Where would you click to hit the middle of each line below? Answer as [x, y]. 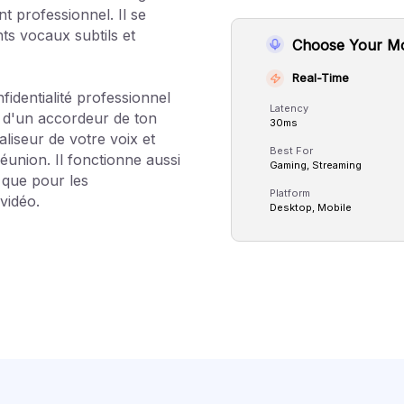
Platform [289, 193]
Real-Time [320, 78]
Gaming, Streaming [315, 165]
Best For [291, 150]
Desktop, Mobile [310, 207]
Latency [289, 108]
